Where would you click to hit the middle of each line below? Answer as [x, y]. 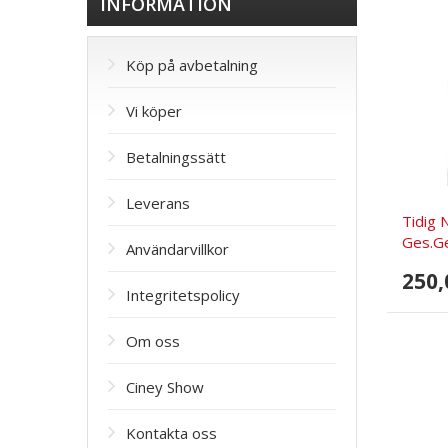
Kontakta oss [171, 433]
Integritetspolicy [183, 295]
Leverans [158, 203]
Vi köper [154, 111]
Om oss [153, 341]
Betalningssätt [176, 157]
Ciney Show [165, 387]
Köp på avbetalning [192, 65]
